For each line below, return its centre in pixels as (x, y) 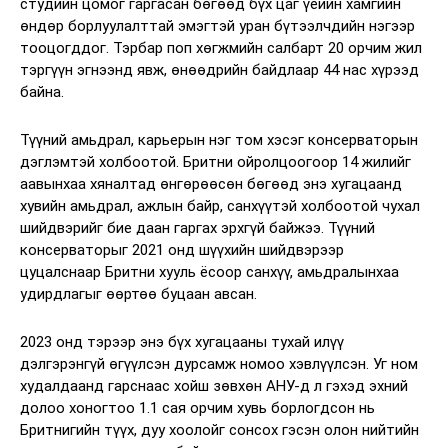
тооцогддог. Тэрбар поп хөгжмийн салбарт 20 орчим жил (221, 47)
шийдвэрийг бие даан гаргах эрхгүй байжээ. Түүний (197, 227)
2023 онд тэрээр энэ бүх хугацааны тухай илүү (182, 341)
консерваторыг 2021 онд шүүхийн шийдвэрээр (182, 249)
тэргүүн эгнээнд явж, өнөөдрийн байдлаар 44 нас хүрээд (219, 69)
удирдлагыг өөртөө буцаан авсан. (138, 293)
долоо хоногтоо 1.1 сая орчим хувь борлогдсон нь (197, 407)
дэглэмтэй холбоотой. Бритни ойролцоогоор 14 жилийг (215, 161)
